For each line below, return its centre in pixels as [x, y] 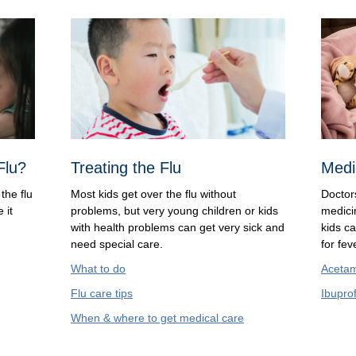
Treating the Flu [126, 167]
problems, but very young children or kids [174, 210]
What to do [98, 268]
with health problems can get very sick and [178, 227]
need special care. [117, 244]
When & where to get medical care [157, 317]
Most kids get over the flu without [153, 193]
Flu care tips [102, 293]
